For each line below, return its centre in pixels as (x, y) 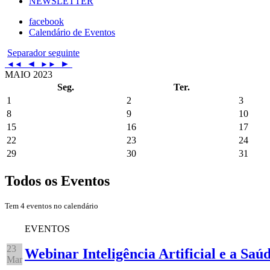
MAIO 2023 (29, 74)
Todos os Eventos (57, 181)
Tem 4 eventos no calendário (52, 206)
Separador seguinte (43, 52)
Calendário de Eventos (72, 32)
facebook (46, 21)
